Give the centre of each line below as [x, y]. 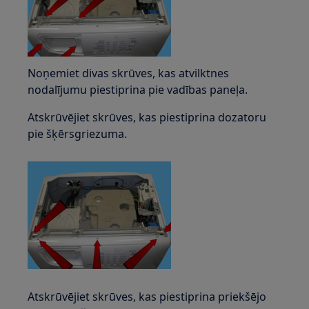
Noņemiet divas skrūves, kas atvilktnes [129, 73]
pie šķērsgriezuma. [78, 134]
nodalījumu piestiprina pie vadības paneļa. [138, 90]
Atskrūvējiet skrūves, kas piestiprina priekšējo [147, 297]
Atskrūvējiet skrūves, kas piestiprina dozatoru [147, 117]
